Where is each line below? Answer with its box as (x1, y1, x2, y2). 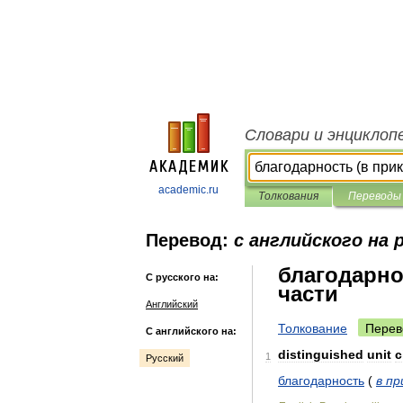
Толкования (258, 190, 318, 202)
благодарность (278, 373, 364, 388)
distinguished (278, 347, 363, 362)
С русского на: (146, 272, 219, 282)
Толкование (278, 321, 347, 336)
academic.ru (158, 184, 219, 196)
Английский (146, 299, 198, 309)
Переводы (347, 190, 401, 202)
